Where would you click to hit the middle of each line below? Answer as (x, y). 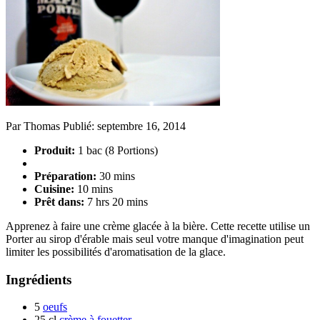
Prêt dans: (59, 201)
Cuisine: (54, 189)
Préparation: (65, 176)
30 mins (117, 176)
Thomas (42, 126)
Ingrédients (39, 279)
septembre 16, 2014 (141, 126)
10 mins (95, 189)
